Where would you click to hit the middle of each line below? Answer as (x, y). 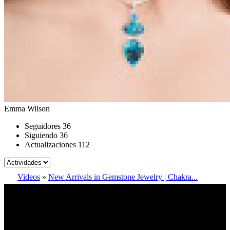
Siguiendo (41, 135)
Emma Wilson (27, 108)
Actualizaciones (50, 144)
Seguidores (43, 126)
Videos (29, 177)
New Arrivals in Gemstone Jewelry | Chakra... (123, 177)
